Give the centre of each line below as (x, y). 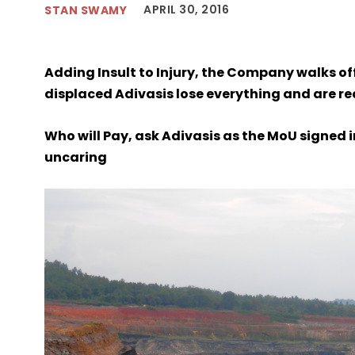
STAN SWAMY (86, 10)
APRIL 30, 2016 (186, 10)
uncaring (76, 158)
